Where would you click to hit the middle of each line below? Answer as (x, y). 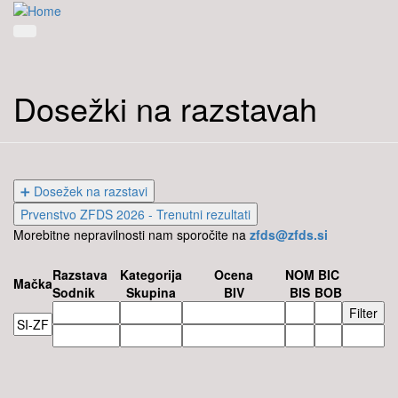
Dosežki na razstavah (165, 108)
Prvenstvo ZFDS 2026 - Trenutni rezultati (135, 215)
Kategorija (151, 275)
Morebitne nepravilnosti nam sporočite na (131, 235)
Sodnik (74, 293)
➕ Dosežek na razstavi (84, 191)
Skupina (151, 293)
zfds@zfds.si (289, 235)
